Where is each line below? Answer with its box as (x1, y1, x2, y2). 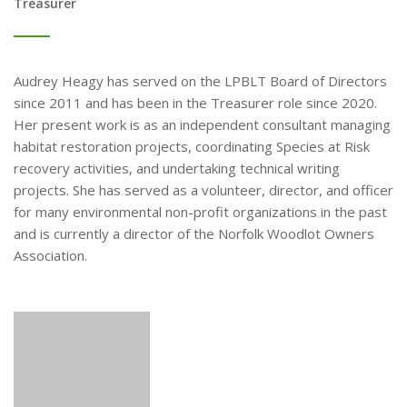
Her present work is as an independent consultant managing (14, 115, 391, 134)
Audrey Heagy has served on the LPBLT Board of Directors (14, 72, 387, 90)
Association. (14, 246, 87, 264)
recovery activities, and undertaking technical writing (14, 159, 340, 177)
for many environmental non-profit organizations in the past (14, 203, 387, 221)
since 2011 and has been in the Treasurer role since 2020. (14, 94, 377, 112)
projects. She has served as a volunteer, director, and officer (14, 181, 393, 199)
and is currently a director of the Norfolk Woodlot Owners (14, 224, 374, 243)
